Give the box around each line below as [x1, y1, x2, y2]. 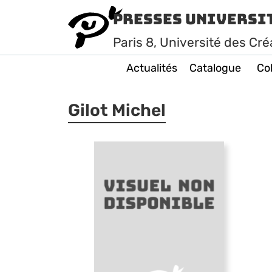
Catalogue [189, 61, 241, 75]
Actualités [126, 61, 177, 75]
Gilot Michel [68, 100, 166, 120]
